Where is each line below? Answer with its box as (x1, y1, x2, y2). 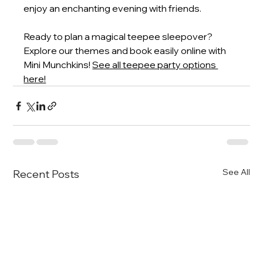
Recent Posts (13, 167, 80, 181)
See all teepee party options (92, 59, 218, 71)
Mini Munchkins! (23, 59, 91, 71)
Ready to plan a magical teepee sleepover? (23, 31, 215, 43)
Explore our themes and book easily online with (23, 45, 228, 57)
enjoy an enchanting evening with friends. (23, 2, 202, 15)
